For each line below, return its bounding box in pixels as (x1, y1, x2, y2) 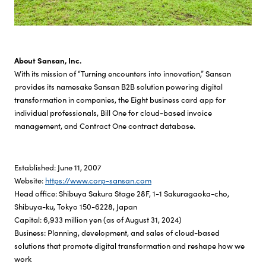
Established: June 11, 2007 (14, 161, 102, 173)
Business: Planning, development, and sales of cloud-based (14, 226, 220, 238)
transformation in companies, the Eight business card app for (14, 93, 226, 105)
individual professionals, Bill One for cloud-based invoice (14, 106, 212, 118)
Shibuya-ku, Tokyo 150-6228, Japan (14, 200, 137, 212)
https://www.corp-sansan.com (45, 174, 151, 186)
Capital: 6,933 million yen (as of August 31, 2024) (14, 213, 182, 225)
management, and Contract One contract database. (14, 119, 195, 131)
